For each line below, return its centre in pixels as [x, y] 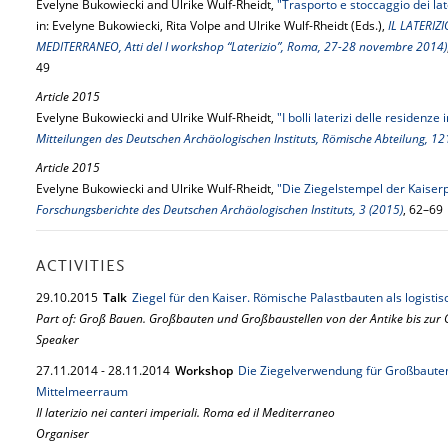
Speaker [57, 339]
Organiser [62, 433]
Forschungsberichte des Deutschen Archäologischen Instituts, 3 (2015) [219, 209]
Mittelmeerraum [82, 391]
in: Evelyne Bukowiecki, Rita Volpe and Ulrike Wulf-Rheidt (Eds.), [212, 25]
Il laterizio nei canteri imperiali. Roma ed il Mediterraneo [185, 412]
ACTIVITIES [81, 267]
